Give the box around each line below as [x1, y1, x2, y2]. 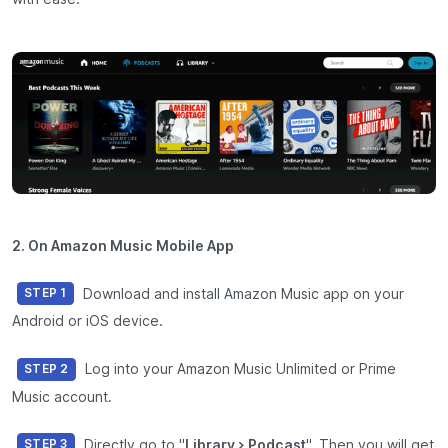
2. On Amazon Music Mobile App [12, 238, 234, 255]
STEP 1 [24, 286, 67, 301]
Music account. [12, 388, 112, 405]
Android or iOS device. [12, 313, 163, 330]
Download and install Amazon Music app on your [78, 285, 404, 302]
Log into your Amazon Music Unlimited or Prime [80, 360, 396, 377]
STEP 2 [24, 361, 69, 376]
